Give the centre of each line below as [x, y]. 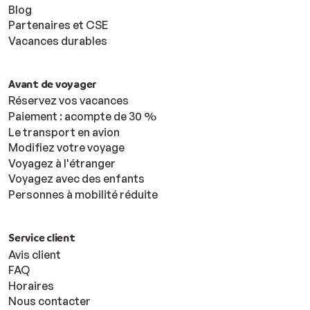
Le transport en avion [64, 132]
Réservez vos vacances [69, 101]
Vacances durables [58, 40]
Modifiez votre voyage [66, 148]
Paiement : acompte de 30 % [82, 116]
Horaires [31, 285]
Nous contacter [49, 301]
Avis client [35, 254]
